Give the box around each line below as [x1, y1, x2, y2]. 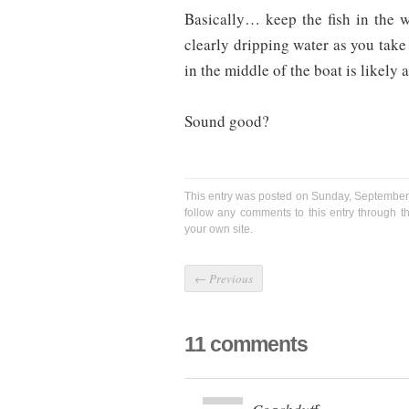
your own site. [184, 223, 253, 236]
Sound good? [184, 110, 269, 132]
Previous [206, 270, 253, 288]
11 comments [184, 332, 308, 357]
